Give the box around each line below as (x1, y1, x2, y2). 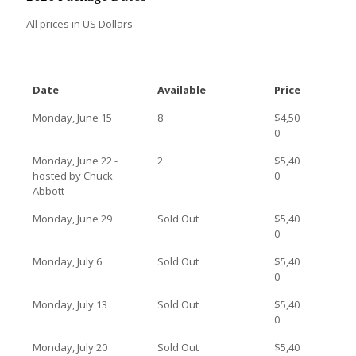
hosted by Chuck (33, 168, 113, 184)
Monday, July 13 (33, 297, 107, 312)
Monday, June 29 (33, 211, 112, 226)
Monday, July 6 (33, 254, 102, 269)
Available (157, 83, 206, 98)
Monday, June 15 (33, 110, 112, 126)
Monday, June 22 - (33, 153, 118, 168)
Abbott (33, 184, 64, 199)
